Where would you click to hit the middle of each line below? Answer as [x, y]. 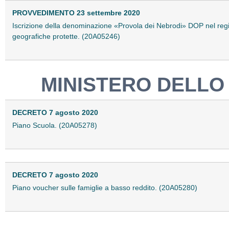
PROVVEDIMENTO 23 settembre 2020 [76, 13]
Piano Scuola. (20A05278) [55, 125]
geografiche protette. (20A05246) [66, 37]
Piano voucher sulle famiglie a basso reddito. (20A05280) [105, 188]
